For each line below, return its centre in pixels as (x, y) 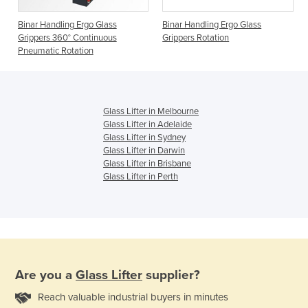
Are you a (45, 275)
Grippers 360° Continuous (67, 38)
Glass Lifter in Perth (141, 177)
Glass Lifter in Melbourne (151, 112)
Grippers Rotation (196, 38)
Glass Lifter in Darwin (144, 151)
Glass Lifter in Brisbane (147, 164)
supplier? (171, 275)
